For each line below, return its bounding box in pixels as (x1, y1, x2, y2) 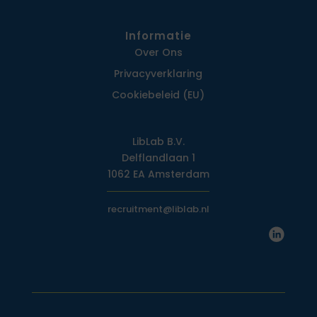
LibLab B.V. (132, 134, 185, 149)
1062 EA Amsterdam (107, 167, 209, 182)
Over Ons (134, 45, 183, 60)
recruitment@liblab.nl (107, 202, 209, 217)
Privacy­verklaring (114, 67, 203, 81)
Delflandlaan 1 (121, 151, 195, 166)
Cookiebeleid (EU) (112, 88, 205, 103)
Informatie (125, 28, 192, 44)
